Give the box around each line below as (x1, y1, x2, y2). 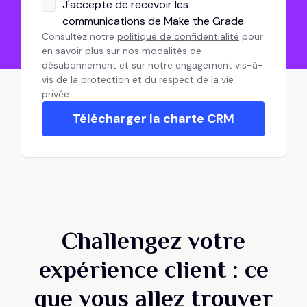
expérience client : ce (38, 255, 269, 283)
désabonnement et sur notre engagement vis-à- (42, 58, 263, 71)
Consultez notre (42, 29, 117, 42)
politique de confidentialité (117, 29, 239, 42)
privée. (42, 87, 71, 100)
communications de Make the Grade (62, 13, 244, 28)
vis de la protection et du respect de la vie (42, 73, 234, 86)
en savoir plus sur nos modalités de (42, 44, 201, 57)
